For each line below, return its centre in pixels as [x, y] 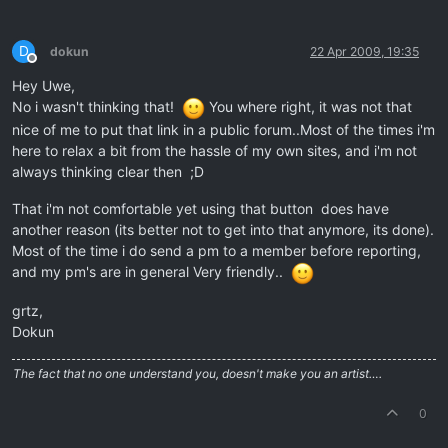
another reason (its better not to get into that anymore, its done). [223, 229]
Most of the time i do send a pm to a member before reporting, [216, 250]
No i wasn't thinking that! [97, 107]
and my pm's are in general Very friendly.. [151, 271]
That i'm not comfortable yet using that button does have [200, 208]
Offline [49, 66]
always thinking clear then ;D [108, 171]
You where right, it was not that [308, 107]
